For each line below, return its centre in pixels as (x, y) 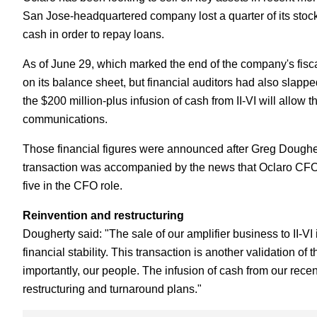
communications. (65, 119)
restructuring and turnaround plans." (112, 289)
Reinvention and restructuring (103, 215)
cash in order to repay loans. (93, 34)
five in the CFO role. (73, 186)
